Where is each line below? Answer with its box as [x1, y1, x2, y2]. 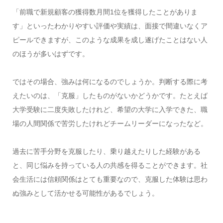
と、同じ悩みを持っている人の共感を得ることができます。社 [12, 161, 208, 169]
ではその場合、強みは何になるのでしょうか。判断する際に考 [12, 77, 208, 86]
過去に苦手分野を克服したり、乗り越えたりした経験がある [12, 147, 201, 155]
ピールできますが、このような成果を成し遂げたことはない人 [12, 35, 208, 44]
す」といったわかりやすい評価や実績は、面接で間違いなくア [12, 21, 208, 30]
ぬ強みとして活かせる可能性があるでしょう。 [12, 189, 159, 197]
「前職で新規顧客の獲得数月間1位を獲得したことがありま [12, 7, 198, 16]
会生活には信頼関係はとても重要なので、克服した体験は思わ [12, 175, 208, 183]
